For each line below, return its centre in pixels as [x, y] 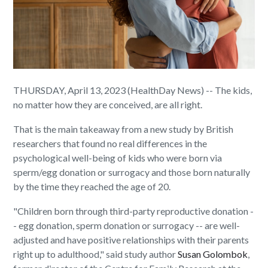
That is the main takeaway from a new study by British [124, 129]
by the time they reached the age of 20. [92, 187]
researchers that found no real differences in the [110, 144]
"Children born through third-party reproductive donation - [134, 211]
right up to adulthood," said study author [96, 254]
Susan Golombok [213, 254]
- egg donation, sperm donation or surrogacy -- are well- [127, 226]
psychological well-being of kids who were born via [118, 158]
